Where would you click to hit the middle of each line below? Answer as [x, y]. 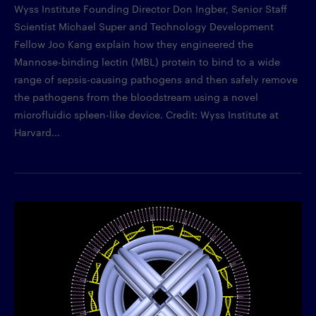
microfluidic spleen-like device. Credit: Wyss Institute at [146, 115]
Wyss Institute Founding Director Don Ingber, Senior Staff [151, 9]
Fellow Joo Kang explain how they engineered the [134, 44]
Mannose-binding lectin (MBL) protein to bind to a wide [147, 62]
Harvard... [37, 132]
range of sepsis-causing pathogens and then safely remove [156, 79]
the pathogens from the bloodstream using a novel [136, 97]
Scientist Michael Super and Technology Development [144, 26]
